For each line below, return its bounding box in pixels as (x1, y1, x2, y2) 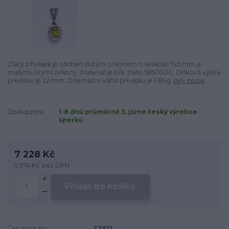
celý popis (174, 77, 204, 85)
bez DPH (42, 161, 70, 169)
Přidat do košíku (65, 181, 136, 192)
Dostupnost (8, 108, 44, 116)
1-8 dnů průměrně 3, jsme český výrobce (59, 108, 197, 116)
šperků (59, 116, 83, 124)
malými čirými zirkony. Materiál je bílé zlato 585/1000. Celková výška (8, 68, 220, 77)
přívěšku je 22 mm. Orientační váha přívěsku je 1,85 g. (8, 77, 174, 85)
